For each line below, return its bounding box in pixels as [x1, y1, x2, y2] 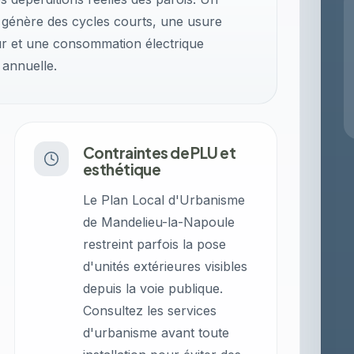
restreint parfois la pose [83, 236, 227, 252]
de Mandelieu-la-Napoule [83, 214, 235, 230]
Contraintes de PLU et [83, 143, 235, 162]
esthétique [83, 160, 161, 179]
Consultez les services [83, 303, 217, 318]
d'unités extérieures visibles [83, 258, 248, 274]
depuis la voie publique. [83, 281, 224, 296]
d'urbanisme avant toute [83, 325, 230, 341]
